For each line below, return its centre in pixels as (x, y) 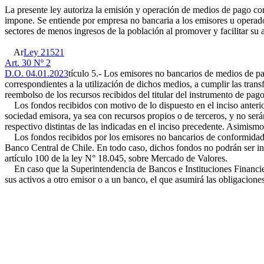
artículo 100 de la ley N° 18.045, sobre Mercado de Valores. (116, 158)
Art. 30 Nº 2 (28, 63)
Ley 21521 (44, 52)
